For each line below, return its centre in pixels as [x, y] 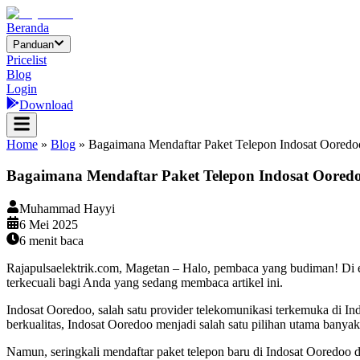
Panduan [33, 45]
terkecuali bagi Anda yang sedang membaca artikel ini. [145, 282]
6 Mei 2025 [49, 224]
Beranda [28, 28]
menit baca [55, 240]
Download [46, 105]
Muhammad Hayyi [67, 208]
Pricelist [27, 60]
